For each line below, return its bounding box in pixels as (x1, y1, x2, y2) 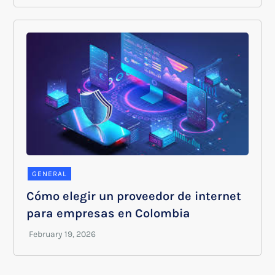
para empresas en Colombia (26, 206, 191, 220)
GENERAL (32, 169, 68, 178)
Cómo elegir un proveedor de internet (26, 189, 242, 203)
